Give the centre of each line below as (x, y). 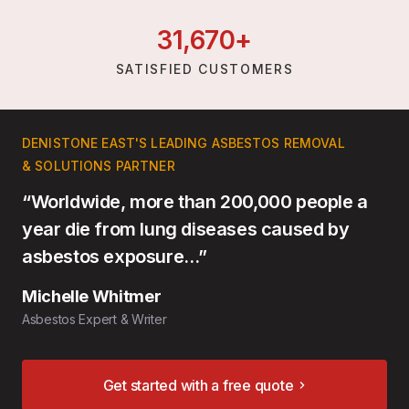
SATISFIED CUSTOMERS (204, 69)
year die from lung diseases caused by (186, 230)
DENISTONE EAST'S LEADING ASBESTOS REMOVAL (184, 143)
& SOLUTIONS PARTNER (99, 166)
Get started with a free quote (198, 386)
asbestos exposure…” (115, 257)
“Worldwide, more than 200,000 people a (195, 202)
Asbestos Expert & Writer (94, 320)
